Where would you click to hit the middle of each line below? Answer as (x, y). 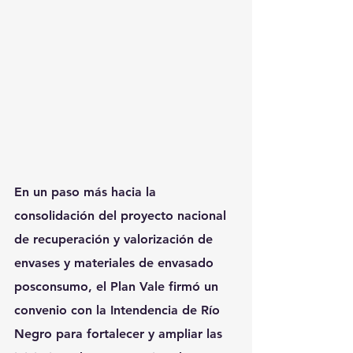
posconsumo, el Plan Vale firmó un (118, 286)
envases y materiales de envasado (116, 262)
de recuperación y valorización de (115, 239)
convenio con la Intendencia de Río (119, 310)
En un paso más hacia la (87, 191)
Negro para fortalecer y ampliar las (120, 333)
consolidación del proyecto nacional (122, 215)
